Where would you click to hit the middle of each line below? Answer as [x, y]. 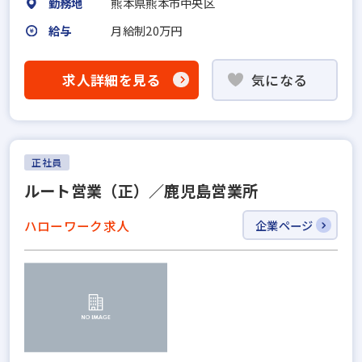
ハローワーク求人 [77, 225]
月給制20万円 [147, 30]
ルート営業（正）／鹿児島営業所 [141, 191]
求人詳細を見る [112, 80]
